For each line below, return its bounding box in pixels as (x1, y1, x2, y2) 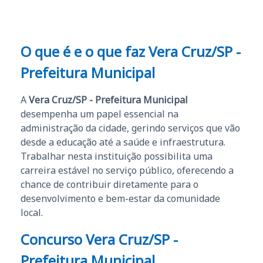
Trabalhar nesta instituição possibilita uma (21, 150, 213, 163)
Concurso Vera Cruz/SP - (21, 230, 178, 249)
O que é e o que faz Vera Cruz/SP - (21, 42, 241, 62)
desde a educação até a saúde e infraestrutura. (21, 136, 225, 149)
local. (21, 206, 43, 220)
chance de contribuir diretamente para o (21, 178, 198, 191)
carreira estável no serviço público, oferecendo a (21, 164, 234, 177)
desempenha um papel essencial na (21, 107, 178, 121)
